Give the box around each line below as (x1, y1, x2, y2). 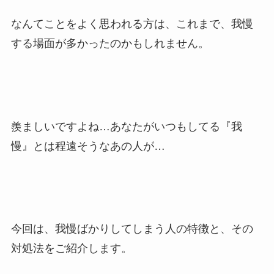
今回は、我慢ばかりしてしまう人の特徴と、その (10, 223, 253, 235)
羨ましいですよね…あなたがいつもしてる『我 (10, 120, 242, 133)
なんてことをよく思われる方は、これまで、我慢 (10, 17, 253, 30)
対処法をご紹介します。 (10, 242, 132, 255)
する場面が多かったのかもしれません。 (10, 37, 209, 50)
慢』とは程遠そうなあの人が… (10, 139, 165, 152)
